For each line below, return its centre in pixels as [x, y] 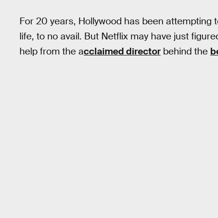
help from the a [52, 51]
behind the [185, 51]
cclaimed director [122, 51]
